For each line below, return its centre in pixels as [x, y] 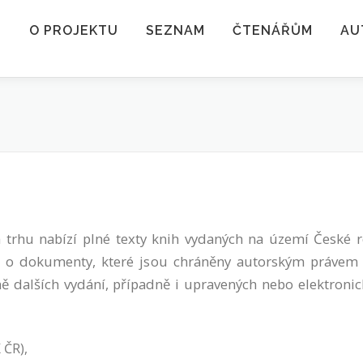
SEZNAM [175, 30]
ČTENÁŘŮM [273, 30]
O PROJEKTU [74, 30]
